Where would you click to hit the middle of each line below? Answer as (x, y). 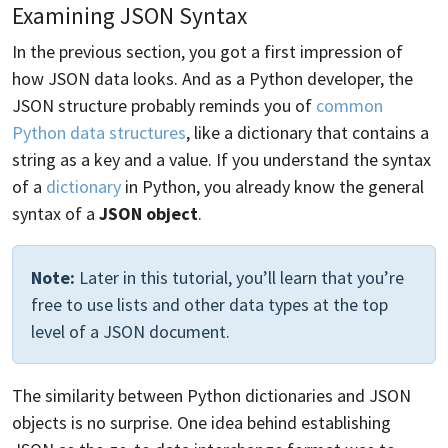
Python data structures (99, 132)
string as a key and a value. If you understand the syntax (221, 159)
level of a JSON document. (130, 331)
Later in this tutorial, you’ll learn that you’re (239, 277)
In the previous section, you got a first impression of (207, 51)
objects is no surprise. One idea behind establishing (201, 422)
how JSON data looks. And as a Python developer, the (212, 78)
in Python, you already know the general (272, 186)
